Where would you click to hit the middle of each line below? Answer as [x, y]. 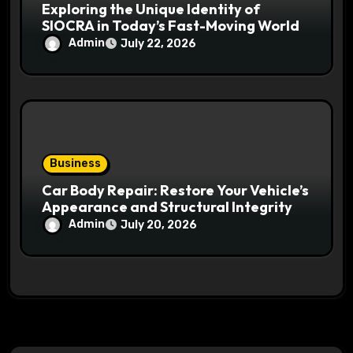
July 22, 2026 [159, 43]
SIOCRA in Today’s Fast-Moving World [171, 25]
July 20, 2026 [159, 225]
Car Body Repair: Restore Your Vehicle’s [176, 190]
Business [76, 163]
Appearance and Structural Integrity [167, 206]
